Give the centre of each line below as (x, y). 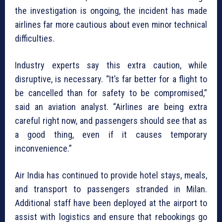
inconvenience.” (43, 149)
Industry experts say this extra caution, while (111, 65)
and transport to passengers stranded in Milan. (111, 189)
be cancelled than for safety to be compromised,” (111, 93)
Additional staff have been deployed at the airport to (111, 203)
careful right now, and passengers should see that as (111, 121)
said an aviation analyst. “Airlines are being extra (111, 107)
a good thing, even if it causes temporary (111, 135)
